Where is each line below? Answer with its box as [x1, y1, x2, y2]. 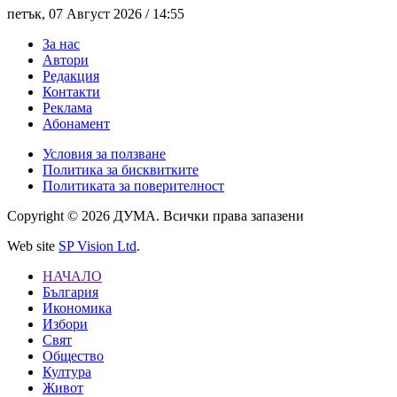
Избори [43, 316, 88, 332]
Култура [43, 364, 91, 380]
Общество [43, 348, 104, 364]
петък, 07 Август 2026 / [7, 6, 152, 22]
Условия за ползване [43, 146, 166, 162]
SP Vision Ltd [58, 238, 136, 254]
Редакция [43, 68, 99, 84]
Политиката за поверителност [43, 178, 224, 194]
